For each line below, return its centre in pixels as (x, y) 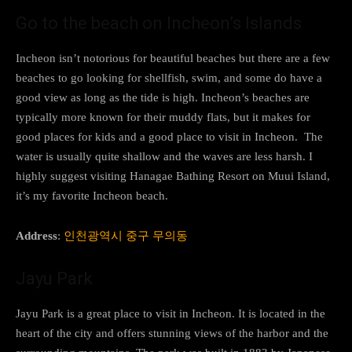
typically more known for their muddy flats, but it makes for (163, 117)
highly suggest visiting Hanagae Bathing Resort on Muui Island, (173, 176)
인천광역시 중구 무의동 (126, 235)
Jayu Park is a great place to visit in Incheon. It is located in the (170, 313)
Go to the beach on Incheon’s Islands (159, 23)
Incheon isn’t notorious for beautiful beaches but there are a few (173, 58)
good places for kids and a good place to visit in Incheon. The (169, 136)
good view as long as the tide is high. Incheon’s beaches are (163, 97)
